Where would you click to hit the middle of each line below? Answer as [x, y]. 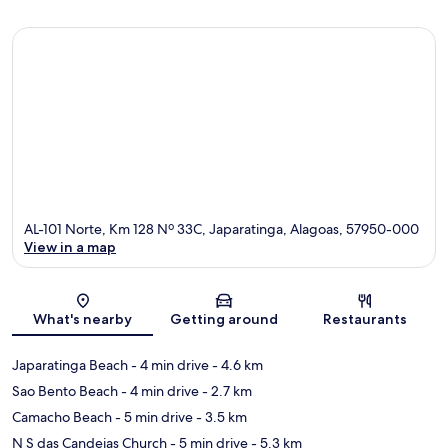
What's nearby [83, 319]
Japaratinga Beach [70, 365]
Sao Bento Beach [65, 391]
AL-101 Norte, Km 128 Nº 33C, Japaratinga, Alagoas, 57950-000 [221, 229]
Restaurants [365, 319]
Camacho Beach [62, 417]
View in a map [70, 247]
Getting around [223, 319]
